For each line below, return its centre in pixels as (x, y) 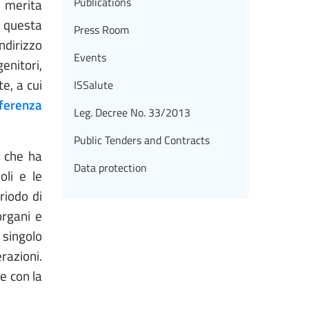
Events (90, 58)
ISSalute (93, 85)
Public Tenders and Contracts (142, 140)
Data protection (110, 168)
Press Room (101, 30)
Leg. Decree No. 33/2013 (132, 113)
